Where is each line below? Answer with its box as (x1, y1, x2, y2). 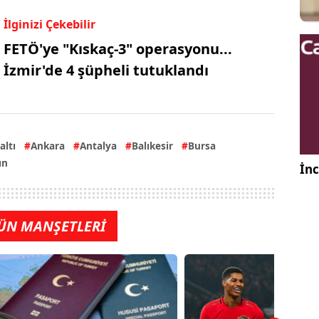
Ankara (31, 138, 65, 152)
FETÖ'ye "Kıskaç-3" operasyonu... (3, 39, 232, 59)
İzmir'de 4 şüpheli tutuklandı (3, 61, 209, 80)
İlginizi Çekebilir (3, 16, 95, 33)
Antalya (80, 138, 117, 152)
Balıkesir (132, 138, 173, 152)
